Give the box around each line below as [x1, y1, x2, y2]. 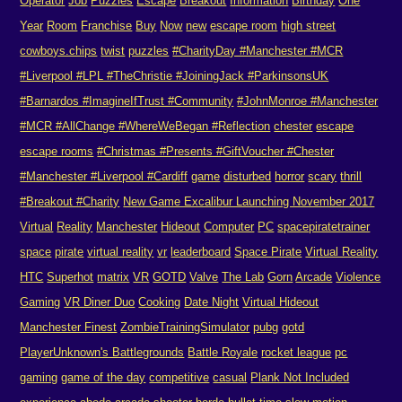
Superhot [47, 270, 94, 284]
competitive [149, 371, 210, 384]
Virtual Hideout [242, 295, 319, 309]
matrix [97, 270, 130, 284]
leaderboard [170, 245, 232, 258]
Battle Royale [188, 345, 258, 359]
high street [281, 19, 336, 32]
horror [275, 170, 305, 183]
